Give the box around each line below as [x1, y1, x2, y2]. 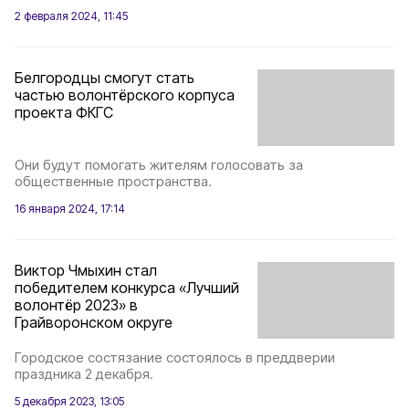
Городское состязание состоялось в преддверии [15, 349, 335, 367]
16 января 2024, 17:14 [15, 201, 125, 215]
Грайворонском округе [15, 312, 173, 331]
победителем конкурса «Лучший [15, 278, 239, 297]
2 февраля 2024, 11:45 [15, 8, 128, 23]
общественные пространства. [15, 172, 212, 190]
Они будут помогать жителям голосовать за [15, 155, 303, 173]
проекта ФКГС [15, 102, 113, 121]
